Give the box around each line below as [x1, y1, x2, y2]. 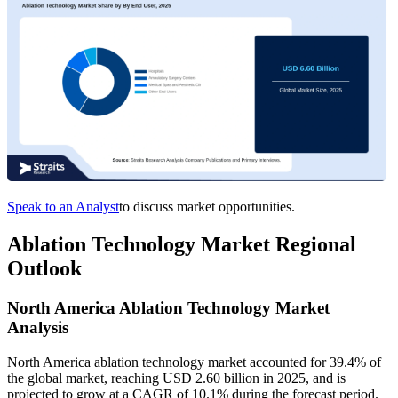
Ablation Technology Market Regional [7, 233, 356, 257]
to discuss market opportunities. [119, 199, 295, 215]
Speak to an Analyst [7, 199, 119, 215]
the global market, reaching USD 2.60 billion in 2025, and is [7, 370, 346, 386]
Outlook [7, 257, 82, 281]
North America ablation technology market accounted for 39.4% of [7, 354, 381, 370]
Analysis [7, 318, 68, 338]
